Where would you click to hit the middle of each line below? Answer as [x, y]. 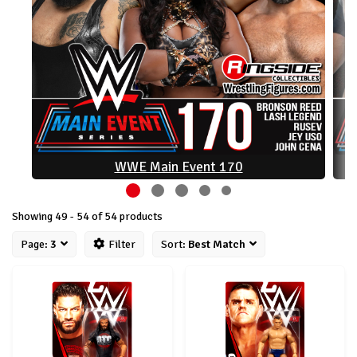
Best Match [217, 243]
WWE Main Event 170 [178, 166]
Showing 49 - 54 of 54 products [87, 216]
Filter [122, 243]
